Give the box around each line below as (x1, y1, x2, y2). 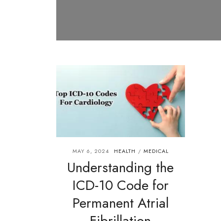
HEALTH (113, 147, 136, 155)
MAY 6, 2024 (72, 147, 109, 155)
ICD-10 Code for (72, 175, 169, 195)
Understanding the (67, 157, 174, 178)
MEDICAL (143, 147, 169, 155)
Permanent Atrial (72, 192, 169, 213)
